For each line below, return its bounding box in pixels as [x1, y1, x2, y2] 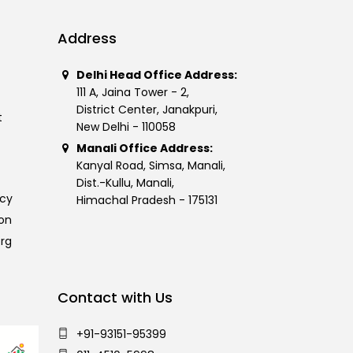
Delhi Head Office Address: [76, 67, 237, 83]
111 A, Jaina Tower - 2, [58, 84, 189, 100]
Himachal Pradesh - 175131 [58, 192, 217, 208]
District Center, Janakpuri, [58, 102, 217, 117]
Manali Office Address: [76, 140, 213, 156]
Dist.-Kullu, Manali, [58, 175, 174, 191]
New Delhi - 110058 [58, 119, 176, 135]
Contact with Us [58, 288, 173, 307]
